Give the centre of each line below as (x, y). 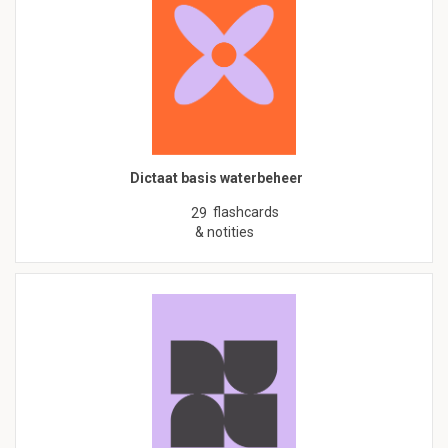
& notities (224, 232)
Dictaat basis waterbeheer (216, 178)
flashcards (246, 212)
